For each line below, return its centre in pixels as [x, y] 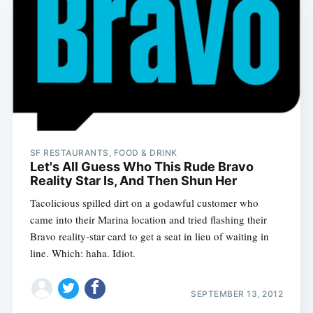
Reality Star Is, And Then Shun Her [133, 180]
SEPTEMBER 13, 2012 [237, 294]
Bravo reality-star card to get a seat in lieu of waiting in [149, 236]
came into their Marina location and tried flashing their [148, 219]
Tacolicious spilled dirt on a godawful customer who [144, 202]
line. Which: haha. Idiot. [82, 253]
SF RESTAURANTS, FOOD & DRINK [103, 152]
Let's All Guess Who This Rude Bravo [141, 166]
